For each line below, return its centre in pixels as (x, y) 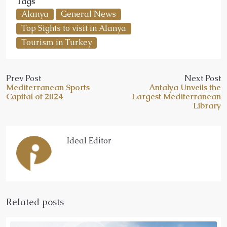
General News (88, 14)
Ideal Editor (89, 140)
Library (207, 105)
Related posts (35, 202)
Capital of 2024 (35, 96)
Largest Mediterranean (176, 96)
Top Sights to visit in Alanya (74, 28)
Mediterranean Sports (48, 87)
